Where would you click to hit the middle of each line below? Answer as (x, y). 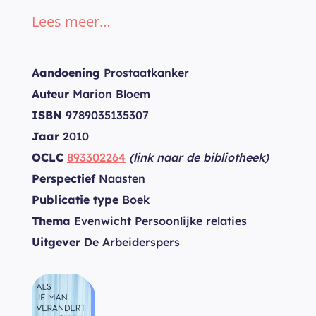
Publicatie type (75, 200)
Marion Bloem (110, 94)
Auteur (50, 94)
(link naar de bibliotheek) (199, 157)
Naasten (120, 178)
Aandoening (66, 73)
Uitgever (56, 242)
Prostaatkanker (145, 73)
